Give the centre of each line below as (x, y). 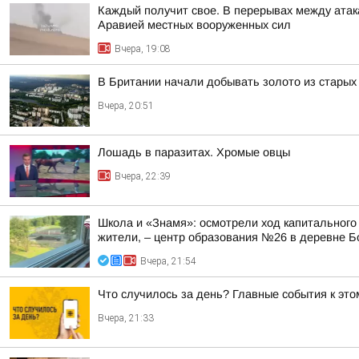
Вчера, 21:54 (168, 261)
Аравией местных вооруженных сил (194, 25)
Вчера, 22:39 (143, 176)
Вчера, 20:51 (126, 106)
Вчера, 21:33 (126, 318)
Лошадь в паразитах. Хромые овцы (194, 152)
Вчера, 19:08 (143, 49)
